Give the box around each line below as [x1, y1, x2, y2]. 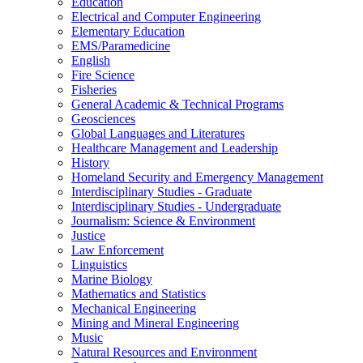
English [71, 53, 110, 67]
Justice [71, 228, 105, 242]
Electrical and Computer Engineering [71, 9, 261, 23]
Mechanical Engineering [71, 301, 196, 315]
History [71, 155, 109, 169]
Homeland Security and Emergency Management [71, 169, 323, 184]
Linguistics [71, 257, 127, 271]
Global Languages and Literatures [71, 126, 245, 140]
